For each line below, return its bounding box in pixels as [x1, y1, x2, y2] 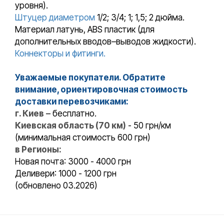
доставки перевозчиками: [15, 96, 128, 107]
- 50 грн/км [126, 120, 171, 131]
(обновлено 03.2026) [15, 180, 97, 191]
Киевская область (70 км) [15, 120, 126, 131]
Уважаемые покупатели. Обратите [15, 72, 165, 83]
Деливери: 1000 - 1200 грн [15, 168, 116, 179]
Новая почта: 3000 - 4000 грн [15, 156, 131, 167]
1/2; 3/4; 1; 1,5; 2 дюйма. [95, 12, 184, 23]
